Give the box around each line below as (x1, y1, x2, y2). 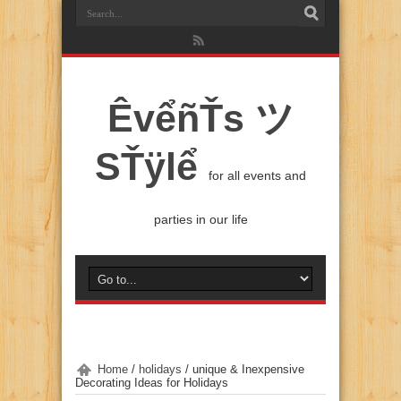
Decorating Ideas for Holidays (75, 376, 228, 389)
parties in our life (153, 212, 248, 226)
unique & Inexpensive (192, 363, 304, 376)
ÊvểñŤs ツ (107, 97, 294, 140)
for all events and (209, 168, 306, 183)
